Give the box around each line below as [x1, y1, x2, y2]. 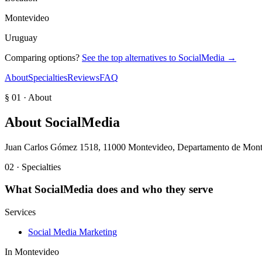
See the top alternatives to [82, 52, 178, 63]
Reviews [67, 72, 99, 82]
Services [5, 207, 36, 218]
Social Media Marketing [28, 227, 117, 237]
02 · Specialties [5, 161, 61, 172]
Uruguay [5, 32, 37, 43]
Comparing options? [5, 52, 80, 63]
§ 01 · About [5, 92, 51, 102]
